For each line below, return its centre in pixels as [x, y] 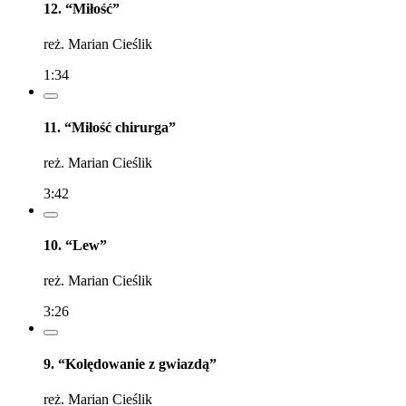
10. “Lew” [75, 246]
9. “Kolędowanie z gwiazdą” [130, 363]
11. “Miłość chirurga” [110, 127]
